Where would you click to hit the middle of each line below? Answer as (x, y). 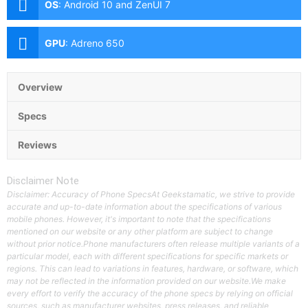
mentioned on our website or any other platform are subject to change (140, 232)
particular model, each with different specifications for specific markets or (147, 256)
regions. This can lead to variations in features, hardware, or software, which (153, 269)
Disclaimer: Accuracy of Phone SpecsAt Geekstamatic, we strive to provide (151, 195)
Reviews (37, 145)
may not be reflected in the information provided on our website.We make (146, 281)
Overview (40, 87)
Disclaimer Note (43, 181)
